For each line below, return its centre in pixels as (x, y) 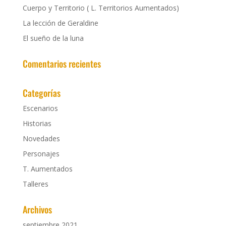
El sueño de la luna (53, 38)
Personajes (41, 154)
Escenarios (40, 108)
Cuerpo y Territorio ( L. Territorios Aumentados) (101, 8)
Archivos (37, 209)
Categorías (41, 93)
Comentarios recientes (62, 64)
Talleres (35, 184)
